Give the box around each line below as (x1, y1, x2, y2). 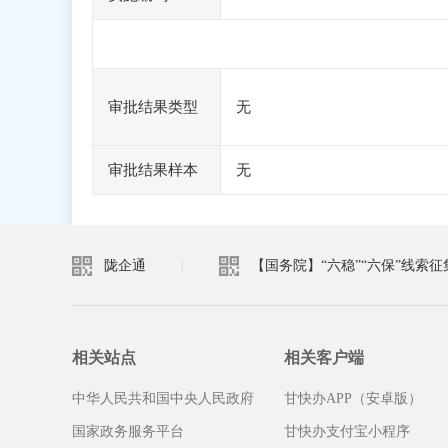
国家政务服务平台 (72, 424, 184, 439)
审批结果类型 (108, 99, 198, 115)
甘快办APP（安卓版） (284, 391, 422, 406)
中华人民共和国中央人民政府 (72, 391, 254, 406)
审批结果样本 (108, 162, 198, 178)
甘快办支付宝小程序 (284, 424, 410, 439)
